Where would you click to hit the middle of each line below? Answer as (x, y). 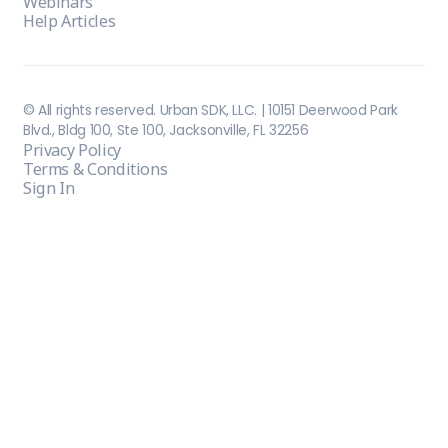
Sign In (48, 187)
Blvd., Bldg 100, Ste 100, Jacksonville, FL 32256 (165, 130)
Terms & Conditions (95, 168)
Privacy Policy (71, 149)
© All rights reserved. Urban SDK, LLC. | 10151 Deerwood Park (210, 110)
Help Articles (69, 20)
